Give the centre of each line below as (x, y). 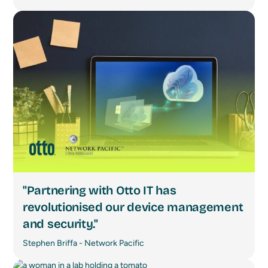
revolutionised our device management (133, 207)
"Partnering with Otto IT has (100, 191)
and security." (60, 224)
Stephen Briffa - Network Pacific (83, 243)
